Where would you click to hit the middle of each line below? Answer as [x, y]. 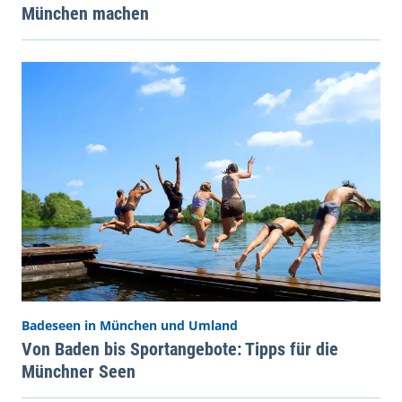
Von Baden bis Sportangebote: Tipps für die [180, 349]
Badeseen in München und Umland [130, 325]
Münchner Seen [79, 371]
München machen [85, 14]
